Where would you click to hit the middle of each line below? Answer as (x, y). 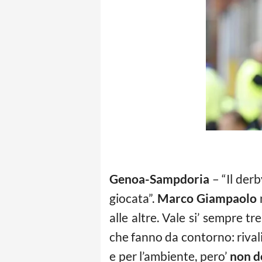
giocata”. (133, 198)
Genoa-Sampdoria (159, 179)
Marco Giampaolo (207, 198)
